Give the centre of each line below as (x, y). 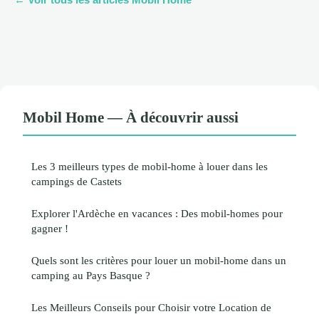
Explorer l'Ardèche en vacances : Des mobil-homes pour (157, 213)
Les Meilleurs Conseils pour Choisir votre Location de (151, 307)
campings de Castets (77, 181)
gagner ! (50, 228)
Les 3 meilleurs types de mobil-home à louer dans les (150, 166)
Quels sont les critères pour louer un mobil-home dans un (159, 260)
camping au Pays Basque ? (91, 275)
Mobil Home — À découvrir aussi (131, 117)
